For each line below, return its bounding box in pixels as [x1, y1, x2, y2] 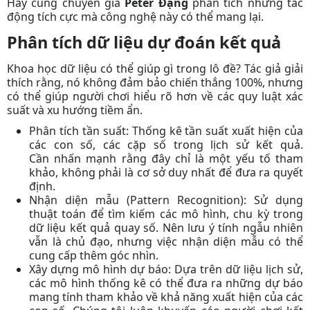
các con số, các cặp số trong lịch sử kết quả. [29, 136, 303, 152]
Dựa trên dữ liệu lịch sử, [171, 261, 303, 277]
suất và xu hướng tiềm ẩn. [7, 102, 143, 118]
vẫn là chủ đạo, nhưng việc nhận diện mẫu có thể [29, 233, 303, 249]
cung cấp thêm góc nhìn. [29, 247, 158, 263]
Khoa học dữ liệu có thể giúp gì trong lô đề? [7, 60, 245, 76]
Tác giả [244, 60, 282, 76]
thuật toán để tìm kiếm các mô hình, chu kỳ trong [29, 206, 303, 221]
